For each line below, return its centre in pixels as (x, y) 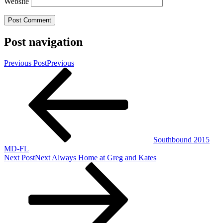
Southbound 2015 (181, 140)
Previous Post (25, 63)
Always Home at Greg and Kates (104, 158)
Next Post (19, 158)
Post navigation (43, 42)
